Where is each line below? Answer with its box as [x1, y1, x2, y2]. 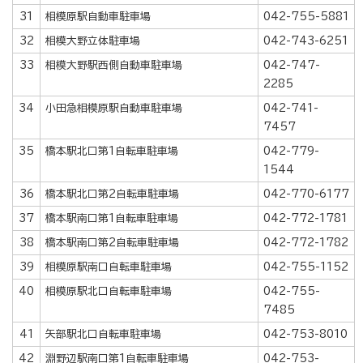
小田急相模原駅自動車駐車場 [45, 102, 182, 113]
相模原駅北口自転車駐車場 [45, 285, 172, 297]
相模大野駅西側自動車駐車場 [45, 59, 182, 70]
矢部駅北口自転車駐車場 [45, 328, 161, 340]
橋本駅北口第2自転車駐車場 [45, 188, 179, 199]
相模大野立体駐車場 [45, 35, 140, 46]
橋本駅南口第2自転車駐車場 [45, 237, 179, 248]
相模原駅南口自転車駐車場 [45, 261, 172, 272]
